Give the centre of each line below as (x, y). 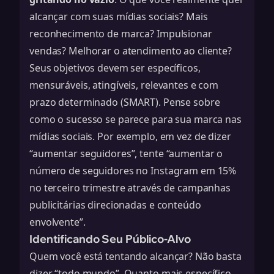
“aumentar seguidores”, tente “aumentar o (126, 154)
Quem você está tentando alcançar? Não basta (135, 256)
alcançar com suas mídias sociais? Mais (119, 17)
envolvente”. (57, 222)
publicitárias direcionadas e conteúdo (115, 205)
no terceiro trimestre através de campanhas (130, 188)
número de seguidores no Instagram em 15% (133, 171)
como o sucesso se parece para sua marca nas (135, 119)
